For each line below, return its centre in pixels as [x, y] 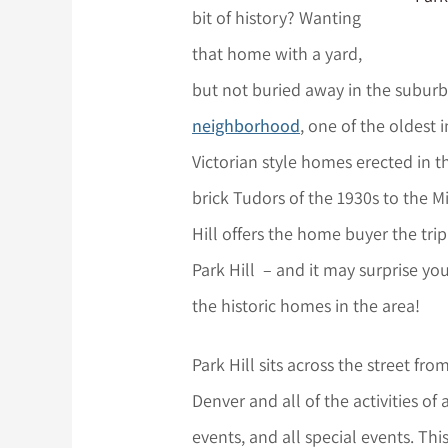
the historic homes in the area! [306, 305]
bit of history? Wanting [277, 17]
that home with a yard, [277, 53]
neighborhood [246, 125]
